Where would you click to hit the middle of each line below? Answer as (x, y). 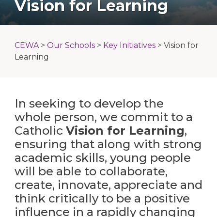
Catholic (40, 131)
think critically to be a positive (102, 198)
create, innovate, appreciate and (108, 185)
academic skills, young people (103, 158)
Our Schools (71, 45)
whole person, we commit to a (104, 117)
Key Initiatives (129, 45)
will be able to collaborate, (91, 171)
